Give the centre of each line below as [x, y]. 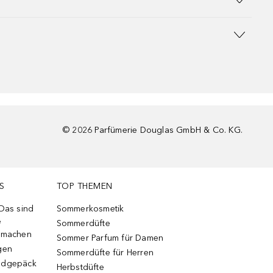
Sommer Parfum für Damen [110, 238]
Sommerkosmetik [90, 209]
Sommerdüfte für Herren [105, 253]
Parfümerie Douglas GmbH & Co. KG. [168, 130]
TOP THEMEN [84, 186]
